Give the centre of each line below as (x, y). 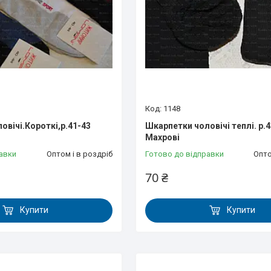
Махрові (162, 137)
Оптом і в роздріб (79, 154)
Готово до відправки (184, 154)
